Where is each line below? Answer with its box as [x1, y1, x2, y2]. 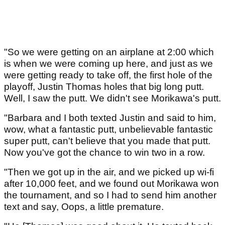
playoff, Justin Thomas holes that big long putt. [4, 81, 204, 92]
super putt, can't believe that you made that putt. [4, 136, 210, 147]
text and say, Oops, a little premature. [4, 201, 164, 212]
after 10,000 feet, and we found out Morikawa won [4, 178, 219, 189]
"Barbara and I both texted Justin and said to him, [4, 113, 216, 124]
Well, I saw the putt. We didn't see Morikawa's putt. [4, 93, 221, 104]
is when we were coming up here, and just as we [4, 58, 213, 69]
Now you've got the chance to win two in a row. [4, 147, 205, 158]
